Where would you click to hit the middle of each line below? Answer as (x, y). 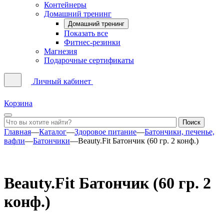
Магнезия (60, 51)
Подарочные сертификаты (89, 60)
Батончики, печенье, (179, 131)
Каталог (53, 131)
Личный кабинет (62, 81)
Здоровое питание (105, 131)
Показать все (86, 33)
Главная (17, 131)
